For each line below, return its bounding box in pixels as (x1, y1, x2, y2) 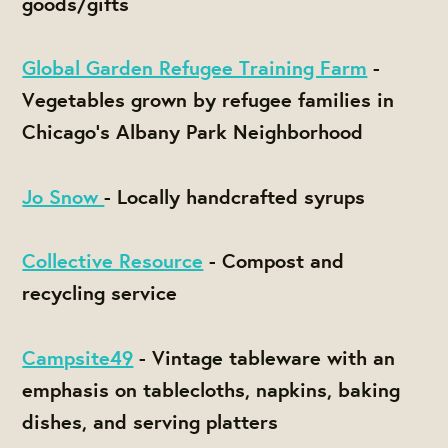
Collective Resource (22, 247, 204, 275)
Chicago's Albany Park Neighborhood (22, 118, 364, 146)
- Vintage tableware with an (139, 343, 396, 371)
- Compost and (209, 247, 345, 275)
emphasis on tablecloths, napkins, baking (22, 375, 401, 403)
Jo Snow (22, 182, 105, 210)
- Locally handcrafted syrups (104, 182, 366, 210)
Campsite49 (22, 343, 134, 371)
